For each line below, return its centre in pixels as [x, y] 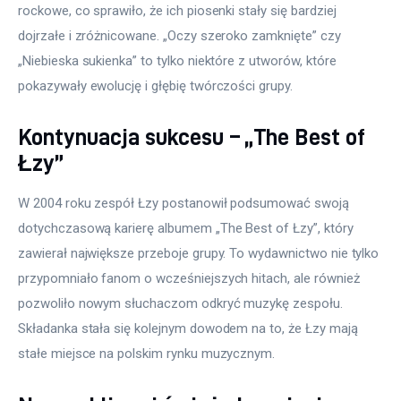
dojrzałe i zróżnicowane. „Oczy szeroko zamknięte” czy [181, 35]
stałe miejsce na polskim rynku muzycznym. [147, 354]
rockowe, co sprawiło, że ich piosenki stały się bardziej [179, 10]
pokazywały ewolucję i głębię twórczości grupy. [155, 85]
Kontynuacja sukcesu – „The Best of [192, 137]
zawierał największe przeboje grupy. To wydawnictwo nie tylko [200, 254]
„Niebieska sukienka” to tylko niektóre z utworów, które [179, 60]
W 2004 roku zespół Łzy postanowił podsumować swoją [185, 204]
